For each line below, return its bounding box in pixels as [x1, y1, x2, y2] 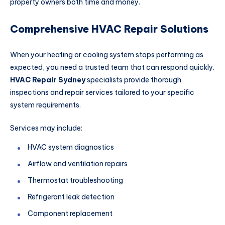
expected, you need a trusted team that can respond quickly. [10, 63, 214, 72]
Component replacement [28, 209, 113, 218]
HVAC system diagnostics [28, 143, 114, 152]
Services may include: [10, 124, 82, 133]
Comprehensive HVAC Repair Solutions [10, 22, 208, 35]
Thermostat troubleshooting [28, 176, 123, 185]
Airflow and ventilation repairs [28, 159, 128, 169]
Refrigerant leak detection [28, 192, 115, 202]
